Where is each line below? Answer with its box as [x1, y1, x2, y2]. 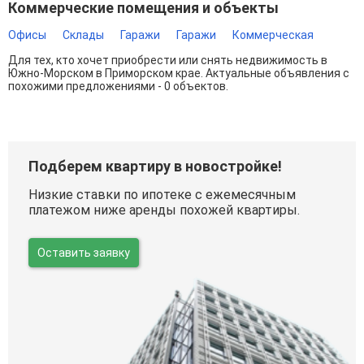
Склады [63, 28, 104, 41]
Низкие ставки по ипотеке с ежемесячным [28, 187, 296, 202]
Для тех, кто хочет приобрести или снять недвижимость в [8, 54, 327, 67]
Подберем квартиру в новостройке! [28, 158, 282, 175]
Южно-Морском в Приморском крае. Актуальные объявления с [8, 67, 349, 80]
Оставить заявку [37, 246, 130, 259]
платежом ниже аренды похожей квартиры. [28, 202, 300, 218]
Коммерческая [232, 28, 314, 41]
